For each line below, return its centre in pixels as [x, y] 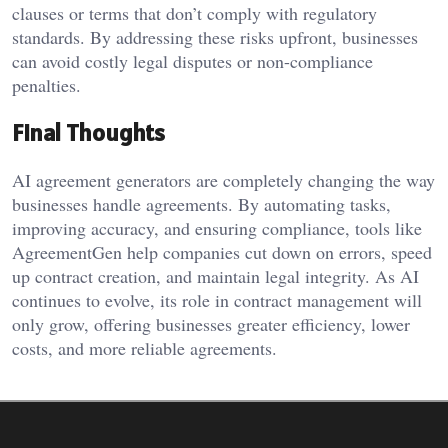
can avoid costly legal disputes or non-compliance [192, 61]
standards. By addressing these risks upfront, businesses [215, 37]
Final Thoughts [88, 133]
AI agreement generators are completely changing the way [223, 180]
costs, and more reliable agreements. [144, 348]
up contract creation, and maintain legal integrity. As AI [215, 276]
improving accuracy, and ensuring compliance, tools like [217, 228]
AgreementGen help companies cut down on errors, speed [222, 252]
